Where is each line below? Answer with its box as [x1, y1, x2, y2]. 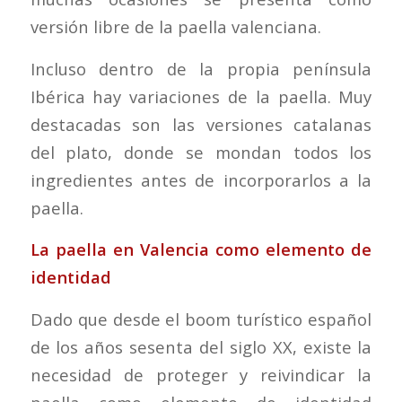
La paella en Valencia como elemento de [30, 238, 372, 261]
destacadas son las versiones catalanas [30, 112, 372, 135]
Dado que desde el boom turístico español [30, 308, 372, 331]
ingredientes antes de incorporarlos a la [30, 168, 372, 191]
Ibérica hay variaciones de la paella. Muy [30, 84, 372, 108]
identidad [30, 266, 111, 289]
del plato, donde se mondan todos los [30, 140, 372, 163]
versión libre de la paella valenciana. [30, 15, 321, 39]
